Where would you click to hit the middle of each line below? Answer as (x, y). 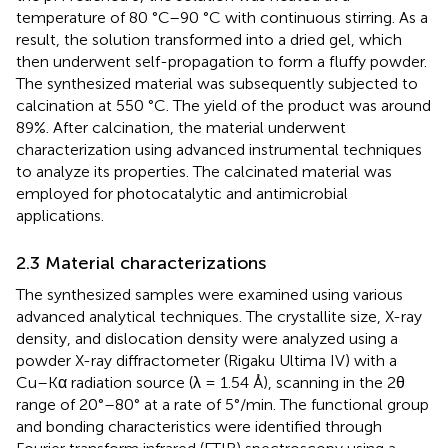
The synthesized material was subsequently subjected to (217, 84)
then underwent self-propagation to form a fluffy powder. (221, 62)
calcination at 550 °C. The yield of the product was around (223, 106)
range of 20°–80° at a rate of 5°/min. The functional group (222, 405)
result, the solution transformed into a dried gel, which (209, 40)
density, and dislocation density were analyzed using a (207, 339)
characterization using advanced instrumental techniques (219, 150)
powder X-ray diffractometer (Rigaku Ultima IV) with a (206, 361)
